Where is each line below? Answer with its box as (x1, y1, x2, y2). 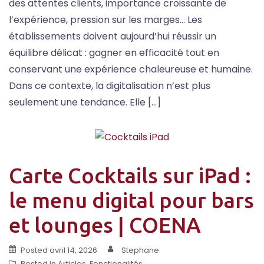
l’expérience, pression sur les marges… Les (9, 12, 202, 27)
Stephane (121, 244, 159, 256)
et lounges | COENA (9, 212, 201, 237)
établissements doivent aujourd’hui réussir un (9, 29, 216, 43)
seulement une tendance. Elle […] (9, 95, 161, 109)
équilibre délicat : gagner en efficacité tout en (9, 45, 219, 60)
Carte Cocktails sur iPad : (9, 163, 251, 187)
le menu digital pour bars (9, 187, 254, 212)
